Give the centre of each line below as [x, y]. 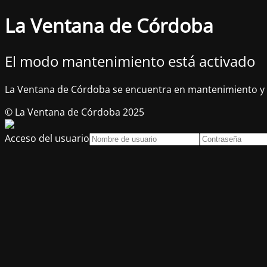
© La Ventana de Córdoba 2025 [74, 112]
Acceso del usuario [47, 138]
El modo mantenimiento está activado [130, 61]
